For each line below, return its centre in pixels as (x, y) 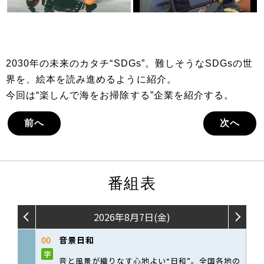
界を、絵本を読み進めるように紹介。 (91, 80)
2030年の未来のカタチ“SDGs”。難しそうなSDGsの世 (130, 64)
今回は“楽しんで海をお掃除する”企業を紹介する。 (120, 95)
